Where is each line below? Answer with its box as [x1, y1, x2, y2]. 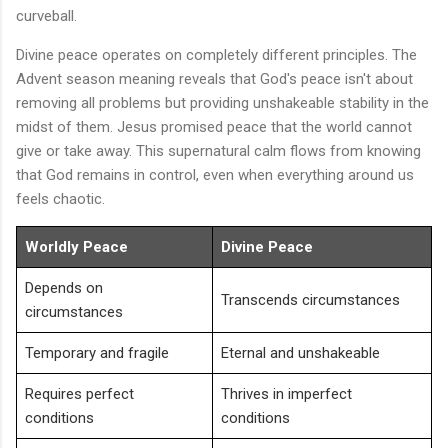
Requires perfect [25, 384, 134, 403]
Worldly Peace [25, 237, 128, 256]
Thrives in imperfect [221, 384, 352, 403]
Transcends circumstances [221, 290, 400, 309]
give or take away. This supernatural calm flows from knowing [16, 141, 421, 160]
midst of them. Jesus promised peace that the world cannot [16, 117, 412, 136]
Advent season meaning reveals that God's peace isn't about [16, 69, 413, 88]
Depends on [25, 278, 103, 297]
